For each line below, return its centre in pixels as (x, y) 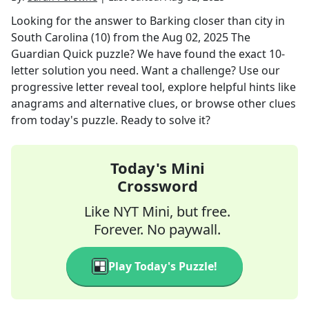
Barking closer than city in (217, 21)
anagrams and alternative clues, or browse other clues (153, 103)
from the (136, 37)
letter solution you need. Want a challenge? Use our (146, 70)
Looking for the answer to (80, 21)
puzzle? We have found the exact (181, 54)
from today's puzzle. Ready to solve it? (111, 120)
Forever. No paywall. (157, 229)
